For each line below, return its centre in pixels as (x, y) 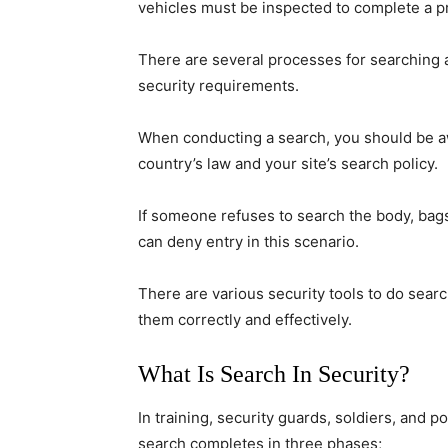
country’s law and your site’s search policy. (288, 163)
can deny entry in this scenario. (248, 241)
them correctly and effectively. (245, 319)
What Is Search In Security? (274, 374)
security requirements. (218, 85)
